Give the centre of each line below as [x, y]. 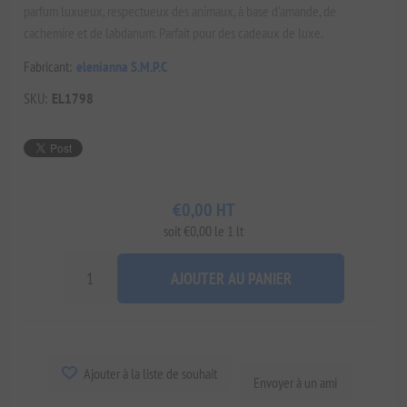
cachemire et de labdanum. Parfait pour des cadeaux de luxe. [174, 32]
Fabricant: [48, 66]
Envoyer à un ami [295, 382]
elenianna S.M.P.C [122, 66]
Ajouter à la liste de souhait [150, 373]
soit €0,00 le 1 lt [203, 230]
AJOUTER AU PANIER [231, 278]
